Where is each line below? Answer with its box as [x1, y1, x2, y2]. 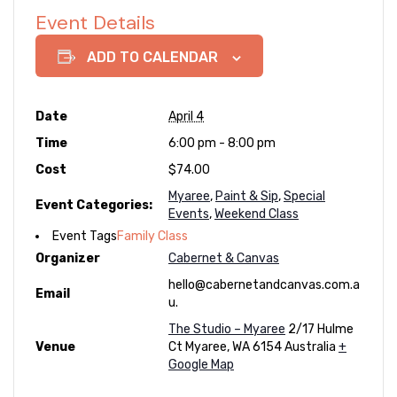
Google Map [168, 356, 234, 372]
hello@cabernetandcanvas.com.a [168, 276, 360, 292]
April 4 [168, 108, 204, 124]
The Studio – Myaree [168, 321, 285, 337]
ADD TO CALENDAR [87, 48, 218, 66]
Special [284, 188, 325, 204]
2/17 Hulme [288, 321, 354, 337]
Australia [284, 339, 336, 354]
